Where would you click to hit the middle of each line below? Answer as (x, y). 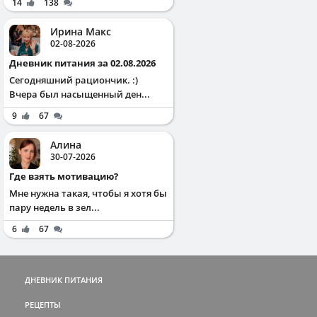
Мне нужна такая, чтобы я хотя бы (88, 194)
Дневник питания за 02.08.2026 (86, 63)
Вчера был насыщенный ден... (80, 94)
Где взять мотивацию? (66, 177)
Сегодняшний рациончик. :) (74, 80)
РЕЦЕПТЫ (43, 305)
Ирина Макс (81, 32)
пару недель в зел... (54, 208)
